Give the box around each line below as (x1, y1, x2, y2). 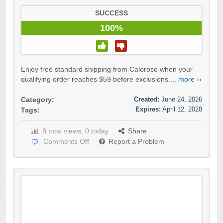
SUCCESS (95, 9, 128, 17)
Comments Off (43, 138, 89, 146)
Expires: (135, 106, 161, 113)
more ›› (178, 76, 202, 84)
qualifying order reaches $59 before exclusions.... (21, 76, 178, 84)
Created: (134, 96, 159, 104)
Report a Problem (109, 138, 164, 146)
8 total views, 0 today (42, 127, 109, 135)
